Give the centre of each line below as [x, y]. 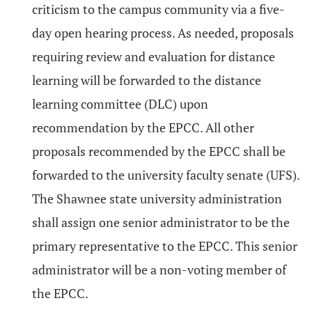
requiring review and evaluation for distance [154, 56]
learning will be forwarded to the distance [147, 80]
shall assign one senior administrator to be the [161, 222]
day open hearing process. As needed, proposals [163, 33]
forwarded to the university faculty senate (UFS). [166, 175]
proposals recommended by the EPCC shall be [159, 151]
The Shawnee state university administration [157, 198]
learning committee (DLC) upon [120, 104]
